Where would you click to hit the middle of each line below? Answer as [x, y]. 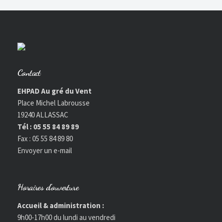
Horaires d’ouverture [48, 187]
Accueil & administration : [61, 205]
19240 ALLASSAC [43, 114]
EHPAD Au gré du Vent [55, 91]
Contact [29, 72]
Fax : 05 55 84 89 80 [45, 138]
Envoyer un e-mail [45, 150]
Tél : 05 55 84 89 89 [48, 126]
